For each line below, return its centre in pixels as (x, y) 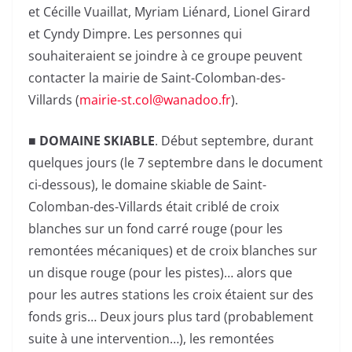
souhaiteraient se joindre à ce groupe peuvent (165, 55)
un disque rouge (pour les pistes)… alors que (160, 272)
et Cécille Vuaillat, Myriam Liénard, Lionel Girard (169, 11)
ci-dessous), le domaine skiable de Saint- (147, 184)
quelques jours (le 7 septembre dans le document (176, 162)
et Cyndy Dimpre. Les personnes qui (135, 33)
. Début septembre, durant (234, 140)
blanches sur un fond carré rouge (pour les (156, 228)
